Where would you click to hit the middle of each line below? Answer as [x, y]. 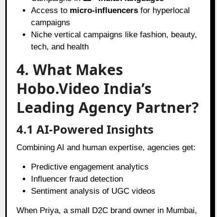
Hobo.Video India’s [84, 88]
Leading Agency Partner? [108, 107]
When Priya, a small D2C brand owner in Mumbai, [107, 210]
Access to [51, 10]
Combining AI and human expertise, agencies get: [106, 147]
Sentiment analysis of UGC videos [93, 191]
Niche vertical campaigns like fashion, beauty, [114, 34]
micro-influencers [104, 10]
